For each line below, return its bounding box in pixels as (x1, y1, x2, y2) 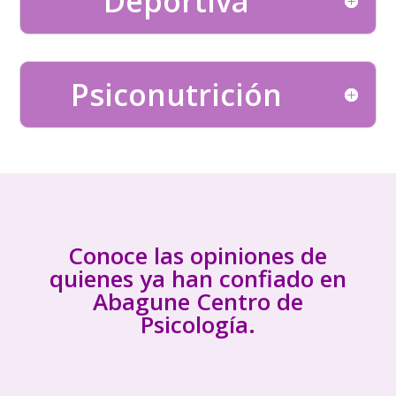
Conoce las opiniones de (68, 240, 328, 271)
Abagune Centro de (92, 286, 303, 317)
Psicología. (140, 308, 255, 340)
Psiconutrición (70, 74, 282, 115)
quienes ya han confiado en (49, 263, 346, 294)
